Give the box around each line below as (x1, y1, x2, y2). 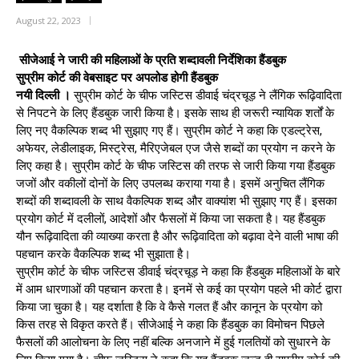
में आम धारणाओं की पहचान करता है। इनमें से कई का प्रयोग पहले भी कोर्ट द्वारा (16, 281, 341, 296)
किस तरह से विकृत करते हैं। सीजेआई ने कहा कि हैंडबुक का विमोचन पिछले (16, 317, 325, 332)
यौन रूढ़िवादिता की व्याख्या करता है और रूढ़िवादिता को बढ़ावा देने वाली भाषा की (16, 228, 338, 244)
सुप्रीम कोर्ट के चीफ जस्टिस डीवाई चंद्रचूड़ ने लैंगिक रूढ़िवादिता (71, 87, 341, 103)
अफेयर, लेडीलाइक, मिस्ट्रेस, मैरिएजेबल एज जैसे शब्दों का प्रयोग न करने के (16, 140, 335, 155)
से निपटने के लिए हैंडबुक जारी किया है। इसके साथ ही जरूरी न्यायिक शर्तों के (16, 105, 334, 120)
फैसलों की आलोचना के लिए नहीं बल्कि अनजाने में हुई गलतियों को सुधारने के (16, 334, 330, 349)
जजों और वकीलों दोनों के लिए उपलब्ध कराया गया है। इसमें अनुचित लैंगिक (16, 175, 325, 191)
